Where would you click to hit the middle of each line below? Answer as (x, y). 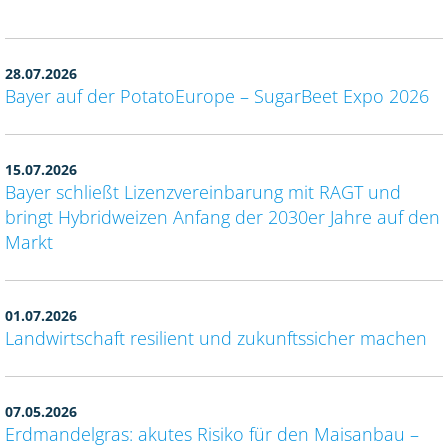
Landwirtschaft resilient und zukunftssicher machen (216, 338)
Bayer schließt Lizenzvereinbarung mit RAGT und (203, 192)
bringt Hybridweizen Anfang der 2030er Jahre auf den (222, 217)
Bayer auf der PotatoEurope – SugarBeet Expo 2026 (217, 96)
